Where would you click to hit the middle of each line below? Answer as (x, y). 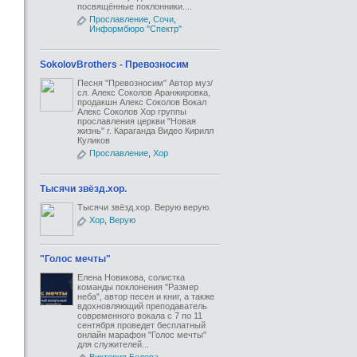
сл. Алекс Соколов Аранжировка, (144, 92)
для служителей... (113, 344)
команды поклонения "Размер (138, 287)
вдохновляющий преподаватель (142, 306)
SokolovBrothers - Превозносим (114, 65)
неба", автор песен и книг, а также (146, 296)
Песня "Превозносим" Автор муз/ (145, 83)
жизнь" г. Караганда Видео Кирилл (145, 131)
